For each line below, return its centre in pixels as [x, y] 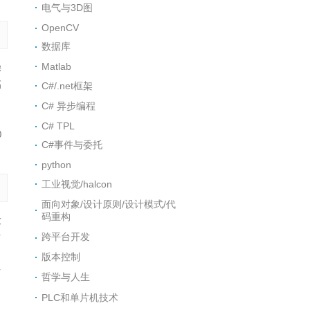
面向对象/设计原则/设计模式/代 [109, 204]
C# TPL [58, 126]
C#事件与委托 [72, 145]
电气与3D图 [67, 7]
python [57, 165]
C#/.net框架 [67, 85]
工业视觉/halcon [77, 184]
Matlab [57, 67]
